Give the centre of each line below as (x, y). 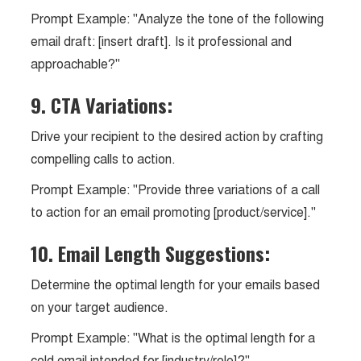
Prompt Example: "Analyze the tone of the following (178, 19)
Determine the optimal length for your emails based (176, 285)
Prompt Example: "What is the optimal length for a (173, 338)
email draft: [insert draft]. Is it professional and (162, 41)
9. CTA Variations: (102, 105)
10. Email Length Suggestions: (151, 253)
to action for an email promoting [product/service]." (174, 212)
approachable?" (76, 64)
